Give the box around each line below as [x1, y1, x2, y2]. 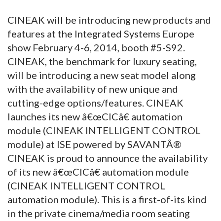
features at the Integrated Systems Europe [7, 27, 194, 39]
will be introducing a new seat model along [7, 69, 196, 81]
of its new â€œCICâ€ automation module [7, 165, 189, 178]
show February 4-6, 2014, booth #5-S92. [7, 41, 185, 53]
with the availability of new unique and [7, 82, 178, 95]
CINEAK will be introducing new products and [7, 13, 211, 26]
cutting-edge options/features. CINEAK [7, 96, 184, 109]
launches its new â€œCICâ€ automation [7, 110, 183, 122]
